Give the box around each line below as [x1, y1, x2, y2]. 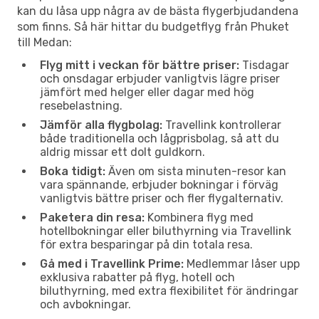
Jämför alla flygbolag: [40, 117, 162, 132]
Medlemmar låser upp [184, 256, 300, 271]
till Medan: [17, 35, 72, 49]
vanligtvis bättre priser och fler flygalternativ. [40, 191, 283, 205]
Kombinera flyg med [145, 210, 253, 224]
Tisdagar [239, 58, 289, 72]
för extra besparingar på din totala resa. [40, 237, 253, 251]
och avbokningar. [40, 297, 131, 311]
